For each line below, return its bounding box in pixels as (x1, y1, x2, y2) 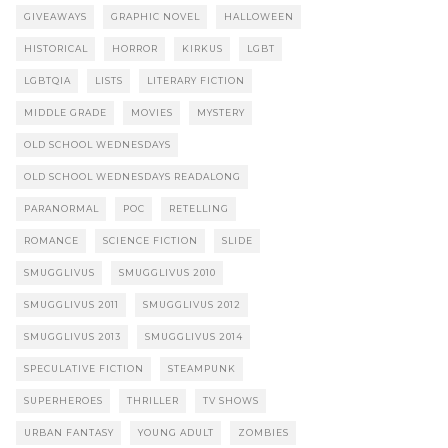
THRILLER (127, 395, 179, 406)
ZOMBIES (238, 427, 289, 438)
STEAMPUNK (168, 363, 236, 374)
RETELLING (169, 203, 229, 214)
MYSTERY (197, 107, 245, 118)
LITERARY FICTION (147, 75, 245, 86)
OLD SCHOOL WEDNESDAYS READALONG (24, 171, 241, 182)
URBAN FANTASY (24, 427, 114, 438)
